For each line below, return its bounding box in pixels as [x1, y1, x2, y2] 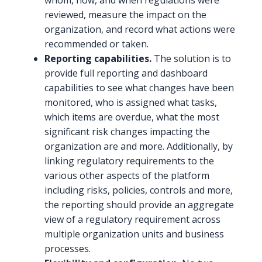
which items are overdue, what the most [44, 111, 219, 124]
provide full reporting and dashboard [44, 67, 208, 80]
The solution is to [151, 52, 231, 65]
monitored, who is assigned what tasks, [44, 96, 217, 109]
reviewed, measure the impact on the [44, 8, 206, 22]
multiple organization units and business [44, 227, 224, 241]
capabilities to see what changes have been [44, 81, 234, 95]
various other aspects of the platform [44, 169, 209, 182]
